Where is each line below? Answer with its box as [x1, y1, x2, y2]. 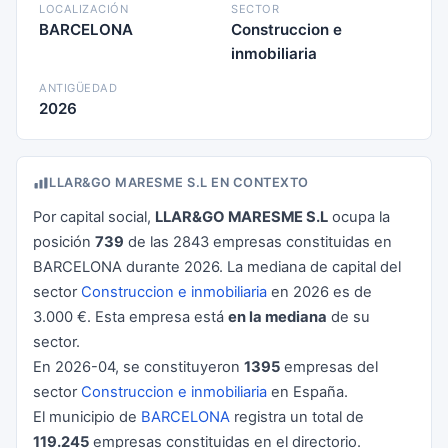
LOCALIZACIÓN [39, 2, 128, 16]
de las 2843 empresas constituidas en [124, 233, 392, 251]
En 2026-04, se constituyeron [33, 358, 244, 376]
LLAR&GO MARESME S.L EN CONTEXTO [49, 175, 309, 190]
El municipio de [33, 408, 141, 426]
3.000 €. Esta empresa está [33, 308, 228, 326]
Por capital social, [33, 208, 155, 226]
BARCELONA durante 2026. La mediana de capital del [33, 258, 401, 276]
